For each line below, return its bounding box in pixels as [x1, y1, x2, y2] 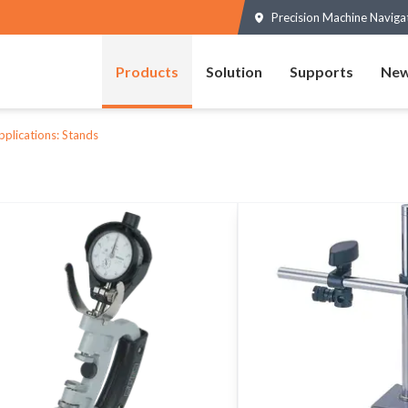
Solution [206, 63, 262, 80]
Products [116, 63, 178, 80]
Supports [290, 63, 353, 80]
